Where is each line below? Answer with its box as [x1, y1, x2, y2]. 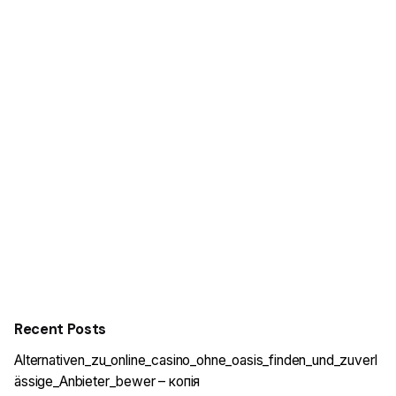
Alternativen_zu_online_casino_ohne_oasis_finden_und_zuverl [14, 352, 377, 369]
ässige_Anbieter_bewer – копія [14, 373, 201, 391]
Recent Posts [14, 320, 107, 339]
